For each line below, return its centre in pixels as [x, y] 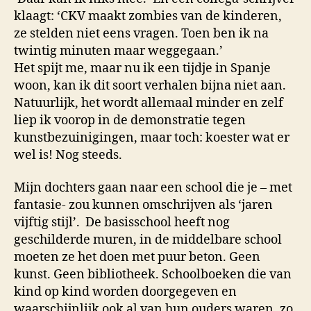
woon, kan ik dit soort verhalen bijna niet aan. [150, 85]
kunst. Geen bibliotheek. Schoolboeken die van [153, 275]
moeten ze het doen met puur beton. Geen [137, 258]
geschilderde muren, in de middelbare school [148, 240]
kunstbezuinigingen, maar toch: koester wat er [152, 137]
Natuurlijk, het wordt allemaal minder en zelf [149, 103]
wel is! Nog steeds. [68, 155]
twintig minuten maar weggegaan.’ [118, 51]
